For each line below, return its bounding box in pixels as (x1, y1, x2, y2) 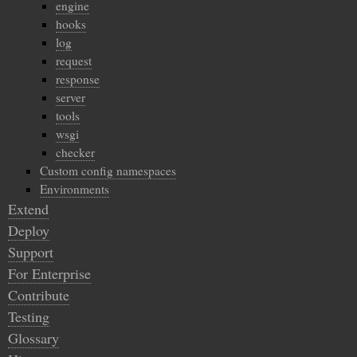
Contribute (8, 284, 69, 304)
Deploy (8, 220, 49, 240)
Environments (40, 180, 109, 197)
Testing (8, 306, 49, 326)
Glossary (8, 328, 59, 347)
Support (8, 241, 53, 261)
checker (56, 143, 95, 160)
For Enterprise (8, 263, 91, 283)
